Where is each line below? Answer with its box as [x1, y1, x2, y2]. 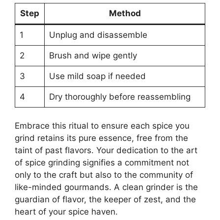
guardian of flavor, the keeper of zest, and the [15, 194, 196, 205]
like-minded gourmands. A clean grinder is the [15, 182, 198, 192]
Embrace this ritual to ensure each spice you [15, 121, 190, 131]
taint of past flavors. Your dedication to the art [15, 145, 197, 156]
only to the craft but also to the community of [15, 170, 193, 180]
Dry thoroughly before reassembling [49, 91, 191, 102]
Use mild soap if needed [49, 71, 146, 81]
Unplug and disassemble [49, 29, 147, 40]
